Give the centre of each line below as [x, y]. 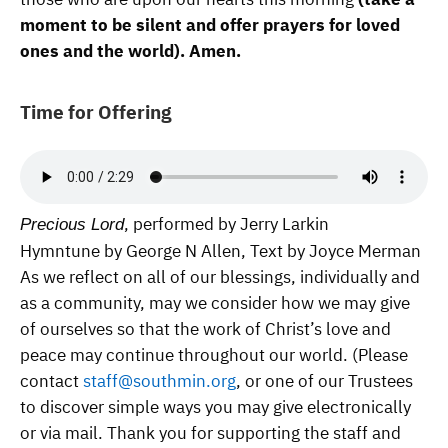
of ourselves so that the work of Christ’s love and [205, 329]
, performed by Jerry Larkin [226, 224]
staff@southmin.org [159, 381]
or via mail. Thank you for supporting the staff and [210, 433]
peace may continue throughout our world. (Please [214, 355]
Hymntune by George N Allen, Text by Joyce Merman [220, 251]
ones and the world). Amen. [130, 51]
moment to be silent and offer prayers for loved [210, 25]
